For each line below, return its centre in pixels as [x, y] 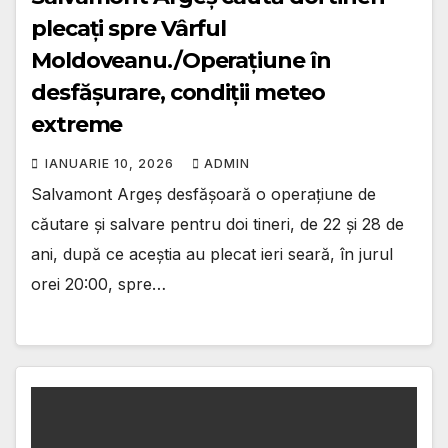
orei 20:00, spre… [98, 283]
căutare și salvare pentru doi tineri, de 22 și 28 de [217, 223]
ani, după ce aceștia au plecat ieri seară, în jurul [212, 253]
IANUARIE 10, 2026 [111, 163]
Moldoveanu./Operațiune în [181, 60]
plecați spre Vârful [129, 28]
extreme [77, 124]
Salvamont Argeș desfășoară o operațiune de [203, 193]
